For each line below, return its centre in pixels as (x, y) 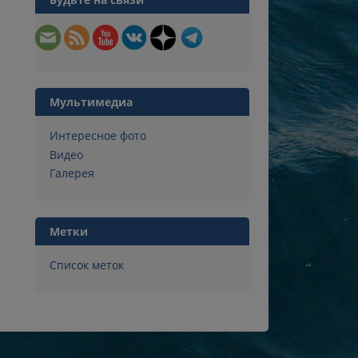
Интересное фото (97, 135)
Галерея (72, 173)
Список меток (86, 265)
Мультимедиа (91, 101)
